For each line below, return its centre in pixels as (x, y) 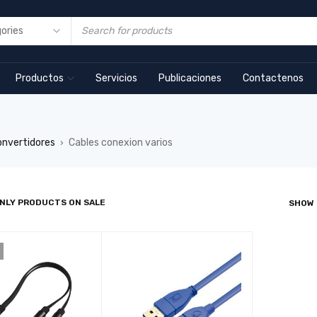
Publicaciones (190, 78)
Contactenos (273, 78)
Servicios (116, 78)
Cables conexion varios (121, 143)
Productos (40, 78)
